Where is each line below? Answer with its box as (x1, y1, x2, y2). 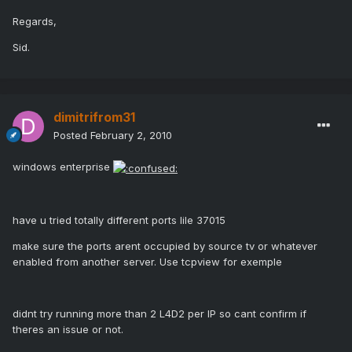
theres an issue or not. (13, 322, 123, 335)
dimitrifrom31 (53, 109, 135, 126)
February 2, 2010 (90, 129, 172, 142)
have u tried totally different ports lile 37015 (13, 213, 225, 226)
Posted (53, 129, 90, 142)
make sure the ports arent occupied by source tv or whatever (13, 239, 317, 252)
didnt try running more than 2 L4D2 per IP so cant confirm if (13, 306, 306, 320)
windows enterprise (13, 160, 113, 174)
